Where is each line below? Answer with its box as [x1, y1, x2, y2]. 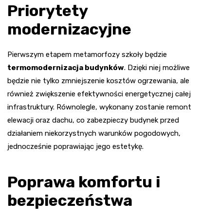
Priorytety [7, 1, 88, 20]
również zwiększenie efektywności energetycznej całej [7, 90, 191, 99]
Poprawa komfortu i [7, 173, 160, 192]
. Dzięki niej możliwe [124, 63, 190, 73]
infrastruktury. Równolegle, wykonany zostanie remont [7, 103, 191, 112]
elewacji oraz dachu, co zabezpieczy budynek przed [7, 116, 179, 125]
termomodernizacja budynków [7, 63, 124, 73]
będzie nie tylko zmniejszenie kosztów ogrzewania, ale [7, 76, 189, 86]
